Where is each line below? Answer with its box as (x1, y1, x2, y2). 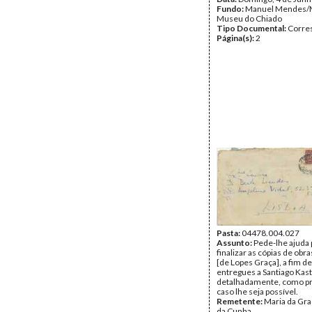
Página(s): (217, 33, 256, 43)
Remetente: (217, 296, 264, 306)
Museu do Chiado (217, 13, 282, 24)
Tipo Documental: (217, 23, 288, 33)
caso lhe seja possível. (217, 286, 298, 297)
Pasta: (217, 228, 242, 238)
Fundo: (217, 3, 245, 14)
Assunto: (217, 237, 253, 248)
